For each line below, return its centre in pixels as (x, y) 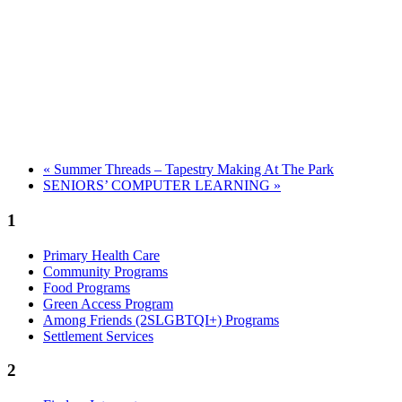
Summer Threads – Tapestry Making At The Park (192, 170)
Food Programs (87, 287)
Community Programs (105, 271)
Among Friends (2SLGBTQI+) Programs (161, 319)
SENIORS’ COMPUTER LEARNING (158, 186)
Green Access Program (108, 303)
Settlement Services (98, 336)
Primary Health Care (101, 255)
